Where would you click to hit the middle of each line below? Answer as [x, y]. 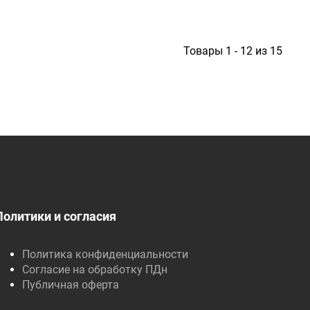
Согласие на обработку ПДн [95, 270]
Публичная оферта [71, 285]
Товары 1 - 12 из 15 [233, 51]
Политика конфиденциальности [106, 254]
